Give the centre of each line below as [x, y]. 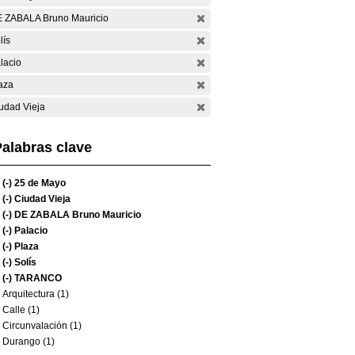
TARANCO [37, 278]
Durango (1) [29, 342]
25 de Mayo [39, 183]
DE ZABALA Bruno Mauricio [76, 215]
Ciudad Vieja [41, 199]
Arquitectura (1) [36, 294]
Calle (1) [21, 310]
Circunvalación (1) [42, 326]
